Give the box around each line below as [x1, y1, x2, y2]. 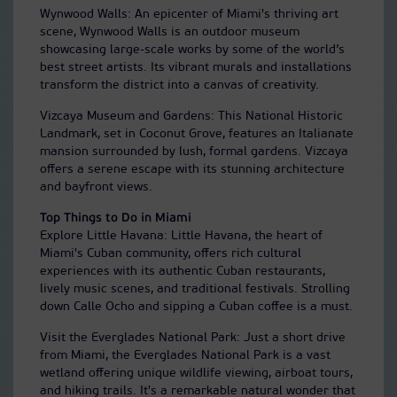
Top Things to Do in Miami [40, 211, 191, 225]
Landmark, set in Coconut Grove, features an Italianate [40, 127, 354, 141]
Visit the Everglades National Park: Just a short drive [40, 331, 346, 345]
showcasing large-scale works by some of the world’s [40, 43, 345, 57]
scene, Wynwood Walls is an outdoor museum [40, 25, 300, 39]
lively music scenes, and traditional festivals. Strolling [40, 282, 350, 296]
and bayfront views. [40, 180, 152, 194]
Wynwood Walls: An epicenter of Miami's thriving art [40, 7, 339, 21]
